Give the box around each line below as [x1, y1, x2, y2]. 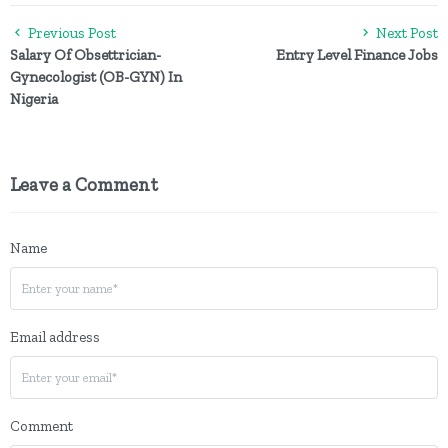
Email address [10, 328, 100, 346]
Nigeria [10, 90, 58, 108]
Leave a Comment [10, 173, 158, 196]
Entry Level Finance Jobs [276, 46, 438, 64]
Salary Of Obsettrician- [10, 46, 161, 64]
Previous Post [25, 24, 116, 42]
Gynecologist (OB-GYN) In [10, 68, 182, 86]
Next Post [373, 24, 438, 42]
